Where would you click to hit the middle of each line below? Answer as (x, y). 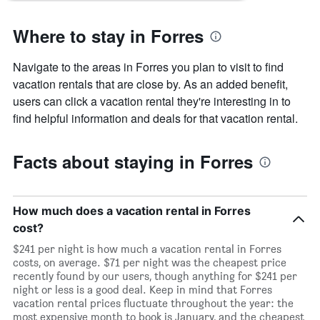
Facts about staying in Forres (133, 162)
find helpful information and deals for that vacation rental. (155, 119)
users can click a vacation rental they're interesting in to (152, 101)
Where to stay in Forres (108, 36)
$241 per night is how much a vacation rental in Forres (147, 249)
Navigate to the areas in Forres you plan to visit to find (148, 67)
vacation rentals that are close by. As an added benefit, (150, 84)
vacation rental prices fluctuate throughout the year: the (153, 304)
